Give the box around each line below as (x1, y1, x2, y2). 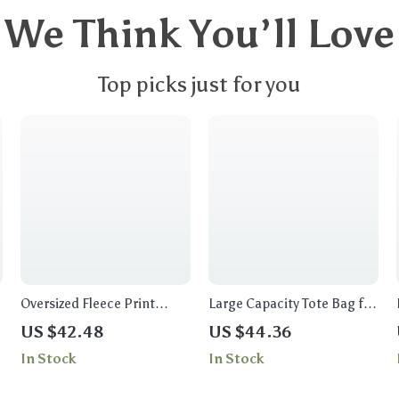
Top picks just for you (98, 71, 301, 97)
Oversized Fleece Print (20, 295, 156, 312)
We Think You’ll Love (4, 10, 395, 58)
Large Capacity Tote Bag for (208, 295, 377, 312)
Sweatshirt (20, 314, 87, 331)
